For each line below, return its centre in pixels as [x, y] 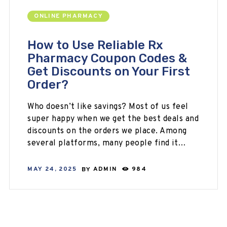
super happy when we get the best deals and [113, 119]
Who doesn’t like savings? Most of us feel [108, 107]
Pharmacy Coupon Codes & [107, 58]
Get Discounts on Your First [109, 71]
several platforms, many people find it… [107, 143]
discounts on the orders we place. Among [107, 131]
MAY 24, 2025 [52, 169]
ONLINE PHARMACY [69, 16]
